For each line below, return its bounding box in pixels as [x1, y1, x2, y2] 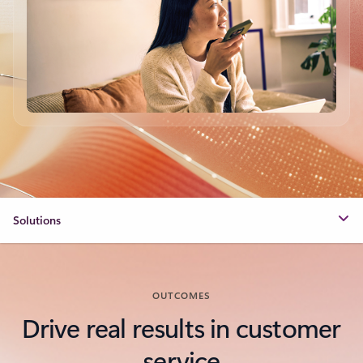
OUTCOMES [152, 288, 211, 301]
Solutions [13, 211, 61, 228]
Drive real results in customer [22, 309, 341, 344]
